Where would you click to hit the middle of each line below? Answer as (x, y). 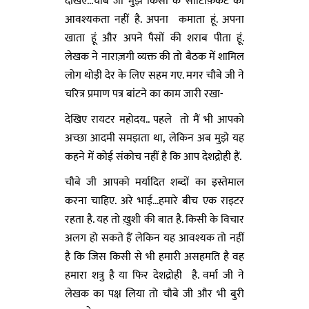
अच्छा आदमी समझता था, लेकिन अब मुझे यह (154, 138)
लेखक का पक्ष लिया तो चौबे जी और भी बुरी (154, 294)
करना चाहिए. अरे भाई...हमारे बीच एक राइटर (154, 201)
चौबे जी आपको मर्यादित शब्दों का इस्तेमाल (154, 182)
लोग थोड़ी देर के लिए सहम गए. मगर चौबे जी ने (154, 75)
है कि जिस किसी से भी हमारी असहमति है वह (154, 257)
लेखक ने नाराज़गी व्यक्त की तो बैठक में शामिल (154, 57)
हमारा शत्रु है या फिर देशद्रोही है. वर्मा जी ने (154, 275)
